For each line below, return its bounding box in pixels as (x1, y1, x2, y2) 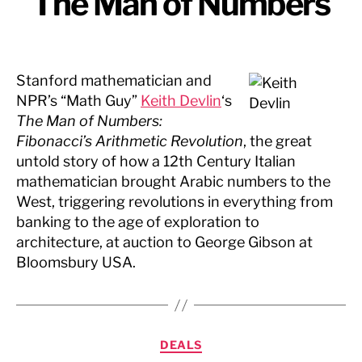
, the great (243, 133, 312, 149)
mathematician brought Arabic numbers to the (16, 173, 330, 190)
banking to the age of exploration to (16, 213, 259, 230)
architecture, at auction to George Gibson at (16, 234, 313, 250)
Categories (180, 333, 253, 350)
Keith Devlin (141, 92, 221, 109)
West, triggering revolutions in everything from (16, 193, 333, 210)
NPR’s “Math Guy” (16, 92, 141, 109)
